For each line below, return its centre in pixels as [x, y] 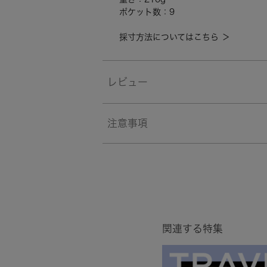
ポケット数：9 [147, 12]
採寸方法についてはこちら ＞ [175, 37]
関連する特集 [193, 229]
